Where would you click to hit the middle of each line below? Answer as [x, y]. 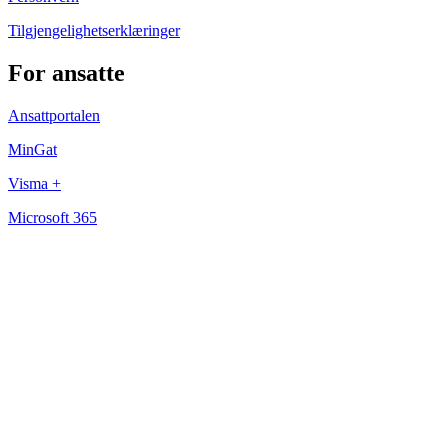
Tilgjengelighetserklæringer [94, 30]
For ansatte [66, 72]
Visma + [34, 183]
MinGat [32, 149]
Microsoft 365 [52, 217]
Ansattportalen [54, 115]
